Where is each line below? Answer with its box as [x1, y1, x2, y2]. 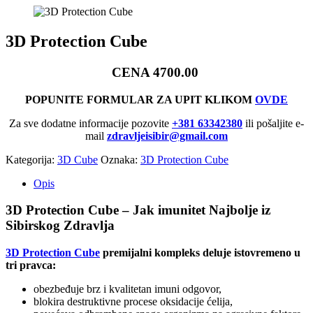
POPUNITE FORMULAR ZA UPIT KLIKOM [25, 93, 255, 105]
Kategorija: [6, 153, 57, 166]
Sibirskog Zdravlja [6, 218, 115, 233]
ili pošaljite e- [245, 117, 304, 129]
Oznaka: [101, 153, 140, 166]
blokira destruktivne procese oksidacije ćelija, [34, 295, 233, 307]
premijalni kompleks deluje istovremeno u [100, 246, 300, 259]
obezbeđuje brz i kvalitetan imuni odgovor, [34, 282, 221, 295]
